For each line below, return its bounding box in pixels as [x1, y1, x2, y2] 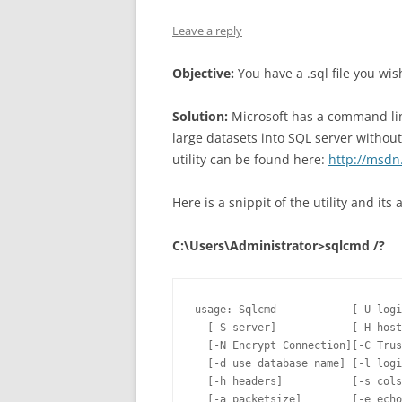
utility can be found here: [172, 151, 328, 168]
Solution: [172, 108, 228, 125]
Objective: [172, 65, 234, 82]
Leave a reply [172, 22, 242, 39]
